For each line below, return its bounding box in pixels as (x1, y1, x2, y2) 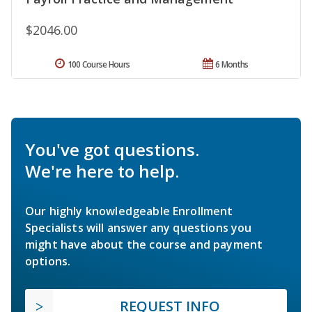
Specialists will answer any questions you (25, 220, 252, 236)
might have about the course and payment (25, 237, 263, 253)
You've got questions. (25, 138, 199, 162)
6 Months (215, 58, 249, 71)
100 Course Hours (67, 58, 130, 71)
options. (25, 253, 71, 270)
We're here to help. (25, 159, 179, 183)
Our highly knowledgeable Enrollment (25, 203, 233, 219)
